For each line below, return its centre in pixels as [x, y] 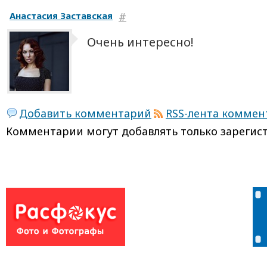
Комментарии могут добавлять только [113, 131]
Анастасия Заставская [61, 15]
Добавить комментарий [85, 113]
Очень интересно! [140, 42]
